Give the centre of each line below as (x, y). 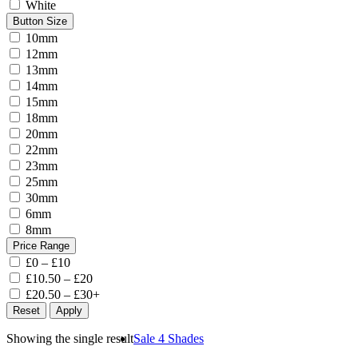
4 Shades (181, 339)
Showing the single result (70, 339)
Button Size (40, 22)
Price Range (41, 246)
